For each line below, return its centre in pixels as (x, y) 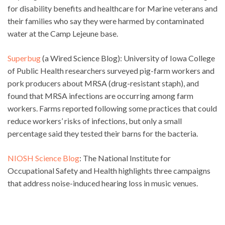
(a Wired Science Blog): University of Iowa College (128, 58)
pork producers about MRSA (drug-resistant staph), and (103, 83)
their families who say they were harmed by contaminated (106, 21)
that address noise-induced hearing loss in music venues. (103, 183)
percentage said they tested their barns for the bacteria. (103, 133)
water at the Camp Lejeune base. (63, 33)
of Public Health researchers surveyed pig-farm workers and (111, 70)
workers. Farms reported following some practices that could (112, 108)
